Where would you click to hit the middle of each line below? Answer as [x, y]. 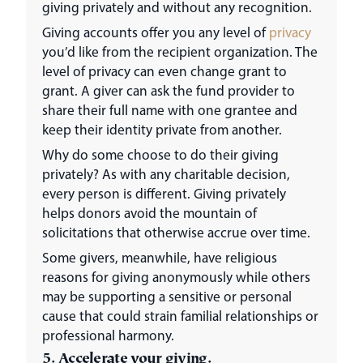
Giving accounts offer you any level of [156, 32]
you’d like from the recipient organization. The [180, 52]
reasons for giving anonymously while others [176, 277]
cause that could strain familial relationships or [180, 316]
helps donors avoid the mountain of [149, 213]
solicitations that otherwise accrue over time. [176, 233]
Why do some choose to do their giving [160, 155]
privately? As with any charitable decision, [166, 174]
